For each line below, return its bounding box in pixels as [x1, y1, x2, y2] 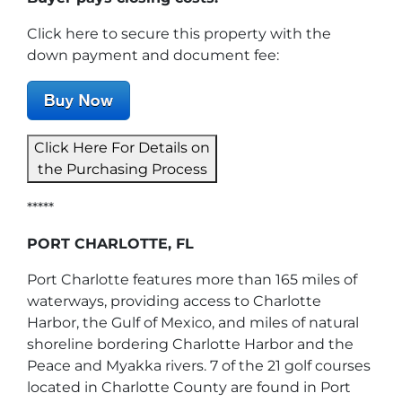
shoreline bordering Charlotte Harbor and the [27, 335, 354, 353]
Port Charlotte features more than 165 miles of [27, 270, 357, 288]
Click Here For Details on [34, 138, 210, 156]
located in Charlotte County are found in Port [27, 378, 351, 396]
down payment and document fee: [27, 46, 279, 64]
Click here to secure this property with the [27, 24, 331, 42]
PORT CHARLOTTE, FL [27, 234, 194, 252]
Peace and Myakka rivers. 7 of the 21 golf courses [27, 356, 371, 374]
